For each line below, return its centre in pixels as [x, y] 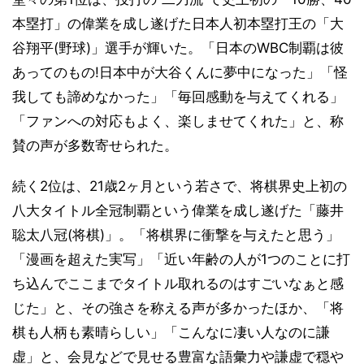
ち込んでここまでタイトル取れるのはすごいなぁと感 [178, 283]
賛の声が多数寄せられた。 [95, 145]
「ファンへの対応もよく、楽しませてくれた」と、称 [178, 121]
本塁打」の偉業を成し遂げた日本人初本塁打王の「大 [178, 23]
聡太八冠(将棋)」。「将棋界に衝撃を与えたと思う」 [176, 234]
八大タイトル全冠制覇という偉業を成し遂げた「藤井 [178, 210]
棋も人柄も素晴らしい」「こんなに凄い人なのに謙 [171, 332]
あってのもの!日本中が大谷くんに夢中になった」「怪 [180, 72]
